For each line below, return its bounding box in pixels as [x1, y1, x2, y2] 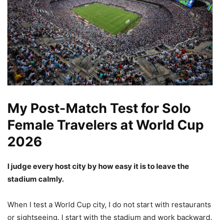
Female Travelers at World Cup [7, 116, 204, 133]
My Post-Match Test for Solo [7, 100, 191, 116]
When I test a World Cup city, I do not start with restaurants [7, 199, 211, 209]
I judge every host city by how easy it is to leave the [7, 161, 189, 171]
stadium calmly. [7, 174, 64, 184]
